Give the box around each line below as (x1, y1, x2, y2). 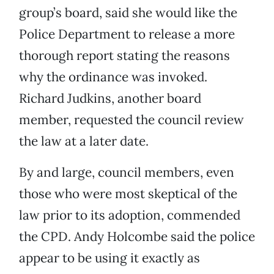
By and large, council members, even (19, 164, 234, 181)
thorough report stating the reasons (19, 47, 230, 64)
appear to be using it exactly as (19, 250, 200, 267)
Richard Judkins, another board (19, 90, 201, 107)
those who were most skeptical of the (19, 185, 237, 202)
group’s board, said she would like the (19, 4, 237, 21)
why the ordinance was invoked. (19, 68, 207, 86)
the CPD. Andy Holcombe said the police (19, 228, 255, 245)
